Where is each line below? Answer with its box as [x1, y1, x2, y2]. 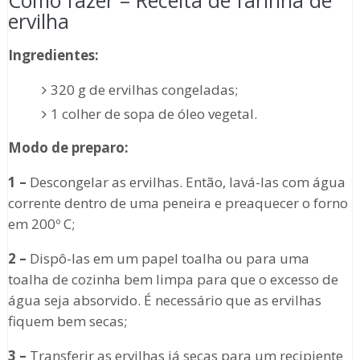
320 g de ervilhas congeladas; [51, 80, 239, 100]
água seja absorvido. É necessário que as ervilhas [7, 291, 321, 310]
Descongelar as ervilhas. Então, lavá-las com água [26, 173, 346, 192]
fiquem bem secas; [7, 312, 127, 331]
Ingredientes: [7, 46, 99, 65]
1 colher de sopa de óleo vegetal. [51, 104, 258, 124]
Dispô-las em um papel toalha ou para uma [26, 249, 309, 268]
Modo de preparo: [7, 138, 129, 157]
